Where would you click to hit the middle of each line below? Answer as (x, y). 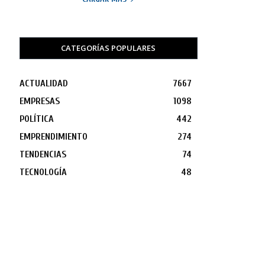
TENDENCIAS (43, 155)
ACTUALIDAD (43, 84)
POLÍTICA (36, 119)
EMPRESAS (39, 101)
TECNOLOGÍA (43, 172)
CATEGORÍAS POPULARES (109, 48)
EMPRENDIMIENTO (53, 137)
